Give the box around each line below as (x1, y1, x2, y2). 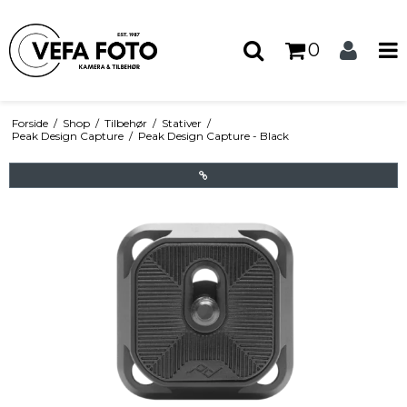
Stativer (161, 116, 202, 131)
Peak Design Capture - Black (137, 129, 289, 144)
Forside (11, 116, 48, 131)
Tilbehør (104, 116, 147, 131)
